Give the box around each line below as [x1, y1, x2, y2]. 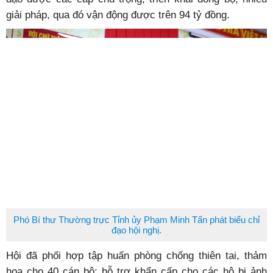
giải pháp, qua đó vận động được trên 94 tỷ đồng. [6, 9, 230, 20]
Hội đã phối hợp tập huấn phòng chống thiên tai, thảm [6, 250, 267, 261]
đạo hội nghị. [112, 225, 161, 235]
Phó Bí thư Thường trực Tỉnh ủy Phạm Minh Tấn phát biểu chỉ [13, 214, 260, 225]
